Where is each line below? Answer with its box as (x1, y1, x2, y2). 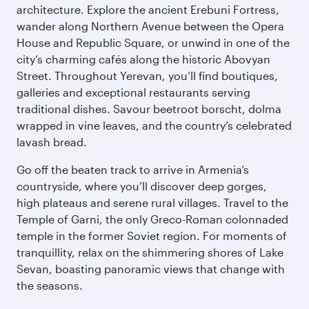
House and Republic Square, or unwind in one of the (17, 36, 290, 49)
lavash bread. (17, 135, 87, 148)
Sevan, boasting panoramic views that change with (17, 262, 285, 275)
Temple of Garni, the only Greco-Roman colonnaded (17, 212, 288, 226)
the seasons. (17, 279, 83, 292)
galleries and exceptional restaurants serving (17, 86, 250, 99)
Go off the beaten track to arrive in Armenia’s (17, 163, 249, 176)
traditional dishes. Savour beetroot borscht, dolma (17, 102, 281, 115)
